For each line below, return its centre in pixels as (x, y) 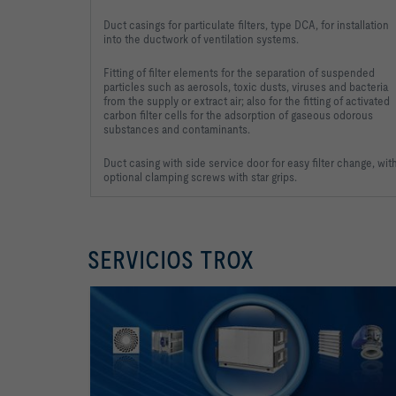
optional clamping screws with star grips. (200, 176)
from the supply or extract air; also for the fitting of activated (247, 100)
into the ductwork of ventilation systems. (201, 38)
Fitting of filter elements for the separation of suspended (239, 72)
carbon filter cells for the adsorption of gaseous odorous (238, 114)
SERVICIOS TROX (171, 259)
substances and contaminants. (177, 129)
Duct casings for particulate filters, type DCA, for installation (246, 24)
